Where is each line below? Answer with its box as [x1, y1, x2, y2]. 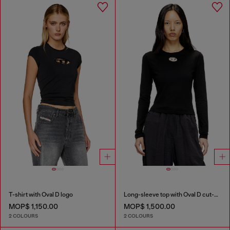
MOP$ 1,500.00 [123, 202, 175, 211]
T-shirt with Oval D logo [9, 191, 73, 199]
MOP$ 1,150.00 [9, 202, 58, 211]
